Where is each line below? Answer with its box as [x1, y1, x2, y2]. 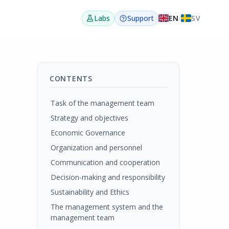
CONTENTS [50, 74, 93, 83]
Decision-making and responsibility [51, 172, 165, 182]
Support [127, 13, 154, 23]
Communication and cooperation [51, 157, 160, 167]
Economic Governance [51, 128, 125, 138]
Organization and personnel [51, 143, 142, 152]
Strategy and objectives [51, 113, 128, 123]
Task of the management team [51, 98, 154, 108]
